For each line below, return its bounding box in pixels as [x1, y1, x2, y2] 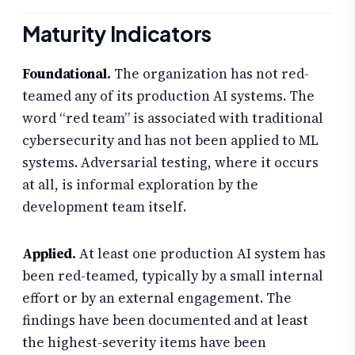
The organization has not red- [110, 63, 309, 83]
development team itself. [22, 197, 186, 216]
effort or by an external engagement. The [22, 288, 292, 308]
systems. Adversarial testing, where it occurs [22, 152, 319, 172]
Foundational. [22, 63, 111, 83]
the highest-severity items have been [22, 333, 266, 353]
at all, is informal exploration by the [22, 174, 258, 194]
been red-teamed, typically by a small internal [22, 266, 323, 286]
